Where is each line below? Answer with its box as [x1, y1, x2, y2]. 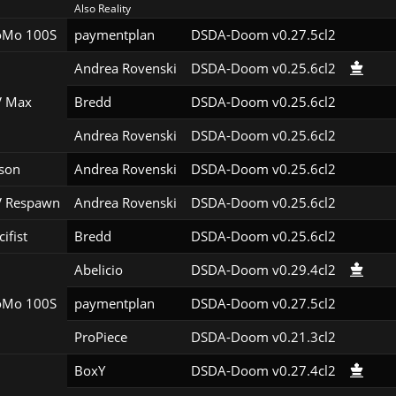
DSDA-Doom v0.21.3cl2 [190, 328, 336, 346]
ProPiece [73, 328, 127, 346]
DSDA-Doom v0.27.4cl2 [190, 362, 336, 380]
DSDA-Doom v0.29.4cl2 [190, 261, 336, 279]
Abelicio [73, 261, 123, 279]
